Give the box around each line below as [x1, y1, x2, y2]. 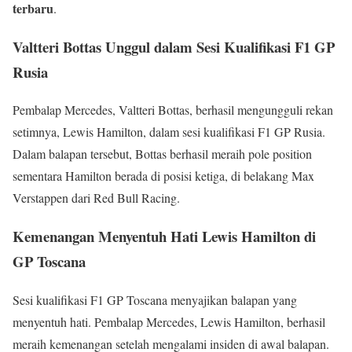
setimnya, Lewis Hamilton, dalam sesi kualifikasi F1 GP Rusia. [13, 123, 325, 141]
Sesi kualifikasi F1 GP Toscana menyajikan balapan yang [13, 291, 297, 308]
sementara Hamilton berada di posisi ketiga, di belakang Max [13, 167, 314, 185]
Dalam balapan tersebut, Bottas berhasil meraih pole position [13, 145, 312, 163]
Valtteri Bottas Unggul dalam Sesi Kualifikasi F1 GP [13, 35, 335, 57]
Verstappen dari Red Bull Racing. [13, 189, 180, 207]
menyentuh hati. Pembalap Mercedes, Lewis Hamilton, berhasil [13, 313, 325, 330]
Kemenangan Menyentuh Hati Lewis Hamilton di [13, 225, 316, 247]
